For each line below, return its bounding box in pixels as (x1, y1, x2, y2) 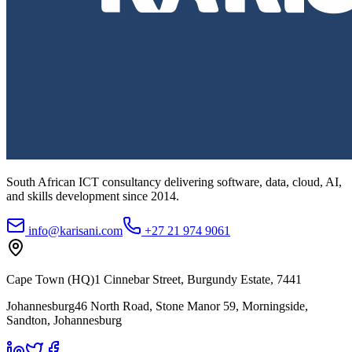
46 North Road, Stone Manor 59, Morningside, (75, 299, 308, 313)
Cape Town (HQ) (6, 273, 94, 287)
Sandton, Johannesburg (6, 313, 122, 328)
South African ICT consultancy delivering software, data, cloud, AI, (6, 175, 342, 189)
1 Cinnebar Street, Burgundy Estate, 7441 (94, 273, 302, 287)
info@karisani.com (28, 224, 123, 238)
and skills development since (6, 189, 151, 203)
